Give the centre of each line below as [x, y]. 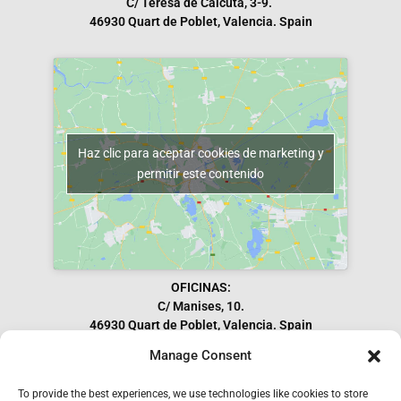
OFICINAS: [200, 287]
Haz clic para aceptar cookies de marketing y [200, 153]
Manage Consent [200, 355]
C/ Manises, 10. [200, 306]
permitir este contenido [200, 173]
